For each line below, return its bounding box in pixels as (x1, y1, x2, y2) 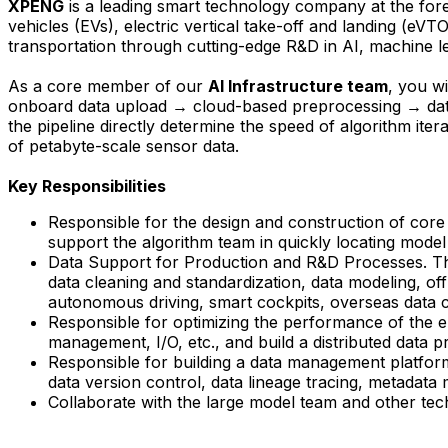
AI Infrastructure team (208, 75, 388, 96)
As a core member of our (8, 75, 208, 96)
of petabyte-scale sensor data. (8, 135, 239, 156)
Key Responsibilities (8, 175, 166, 196)
